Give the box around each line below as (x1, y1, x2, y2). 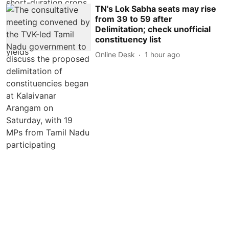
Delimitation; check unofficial (95, 24, 211, 34)
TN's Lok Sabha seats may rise (95, 3, 217, 14)
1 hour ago (145, 50, 180, 59)
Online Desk (95, 50, 135, 59)
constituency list (95, 34, 162, 44)
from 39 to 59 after (95, 13, 173, 24)
